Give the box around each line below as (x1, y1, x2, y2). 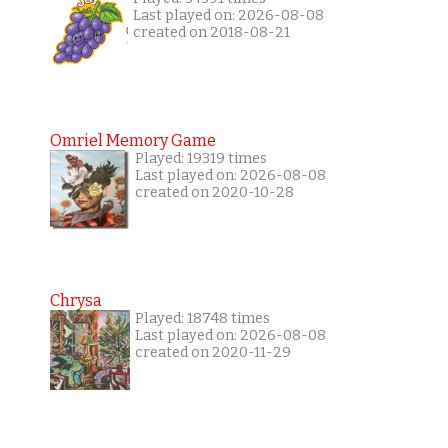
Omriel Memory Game (49, 130, 216, 150)
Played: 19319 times (134, 149, 267, 167)
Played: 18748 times (134, 309, 270, 327)
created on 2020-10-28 (134, 183, 294, 201)
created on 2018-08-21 (132, 23, 290, 41)
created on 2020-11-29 (134, 343, 291, 361)
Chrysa (49, 290, 102, 310)
